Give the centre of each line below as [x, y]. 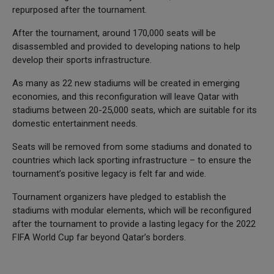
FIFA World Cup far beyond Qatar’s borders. [99, 237]
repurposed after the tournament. [80, 9]
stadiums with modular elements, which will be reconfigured [132, 210]
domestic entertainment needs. [75, 123]
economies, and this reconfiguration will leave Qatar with [125, 96]
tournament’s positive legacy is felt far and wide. [109, 173]
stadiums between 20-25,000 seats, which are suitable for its [135, 110]
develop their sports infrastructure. [82, 60]
